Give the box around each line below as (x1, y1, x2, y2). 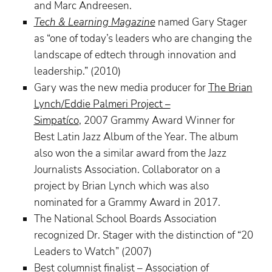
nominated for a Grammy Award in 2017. (33, 195, 220, 210)
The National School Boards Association (33, 212, 217, 226)
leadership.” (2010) (33, 64, 121, 79)
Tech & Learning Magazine (33, 15, 155, 30)
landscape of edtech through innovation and (33, 48, 236, 63)
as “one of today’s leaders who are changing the (33, 32, 252, 46)
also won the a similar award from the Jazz (33, 146, 226, 161)
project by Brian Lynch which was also (33, 179, 209, 194)
